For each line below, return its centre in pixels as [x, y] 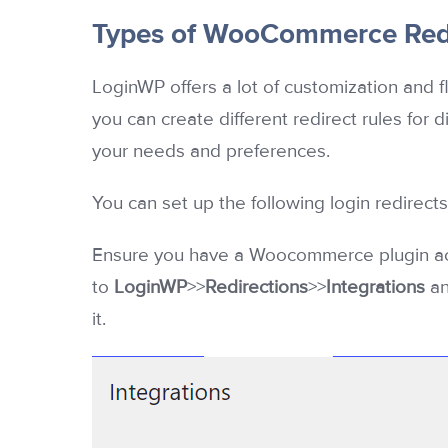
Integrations [375, 288]
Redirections [256, 288]
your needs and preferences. [211, 152]
